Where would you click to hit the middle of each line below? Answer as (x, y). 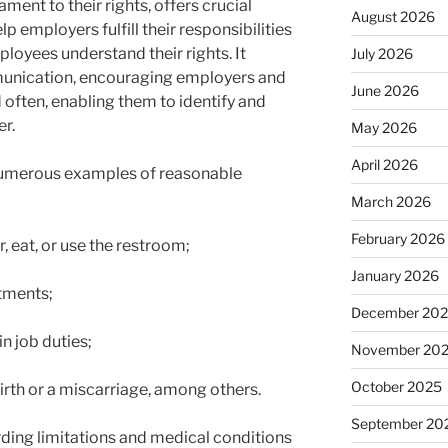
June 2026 (384, 91)
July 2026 (381, 54)
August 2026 (392, 17)
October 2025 (396, 387)
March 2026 (390, 202)
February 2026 (397, 239)
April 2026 (384, 165)
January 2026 (394, 276)
